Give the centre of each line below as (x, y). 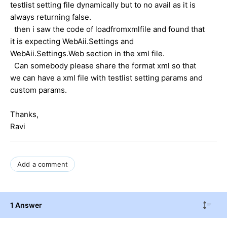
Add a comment (43, 164)
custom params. (39, 90)
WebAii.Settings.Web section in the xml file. (87, 53)
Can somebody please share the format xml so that (103, 65)
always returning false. (51, 17)
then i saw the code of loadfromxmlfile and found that (107, 29)
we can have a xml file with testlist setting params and (106, 78)
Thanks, (24, 114)
